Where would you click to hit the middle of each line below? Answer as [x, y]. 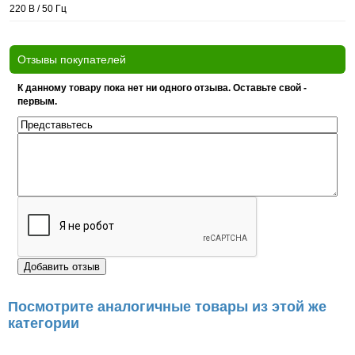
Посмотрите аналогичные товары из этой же [167, 307]
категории [44, 323]
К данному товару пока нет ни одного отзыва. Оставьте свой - [162, 88]
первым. [37, 101]
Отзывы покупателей [72, 59]
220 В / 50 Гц [38, 9]
